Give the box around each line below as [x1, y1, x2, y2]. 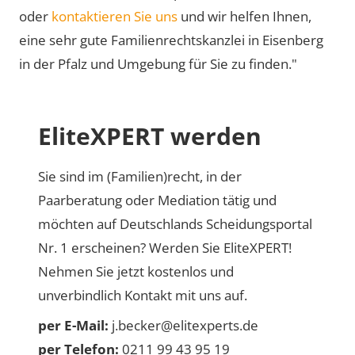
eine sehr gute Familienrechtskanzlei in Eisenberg [19, 31, 323, 49]
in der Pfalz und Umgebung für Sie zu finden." [19, 55, 297, 73]
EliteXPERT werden [38, 120, 261, 152]
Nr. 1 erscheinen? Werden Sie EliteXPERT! [38, 239, 292, 257]
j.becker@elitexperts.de [109, 316, 258, 334]
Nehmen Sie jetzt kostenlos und [38, 262, 234, 281]
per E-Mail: [38, 316, 109, 334]
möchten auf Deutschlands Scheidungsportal [38, 215, 312, 233]
